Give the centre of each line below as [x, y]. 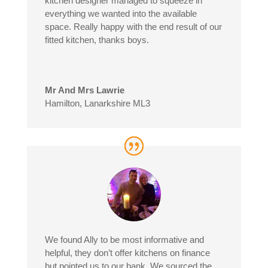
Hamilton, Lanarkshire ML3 [97, 103]
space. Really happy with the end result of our [133, 27]
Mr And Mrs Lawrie [84, 90]
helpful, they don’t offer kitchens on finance [127, 252]
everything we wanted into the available [121, 14]
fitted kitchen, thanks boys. [97, 40]
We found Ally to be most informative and [124, 239]
